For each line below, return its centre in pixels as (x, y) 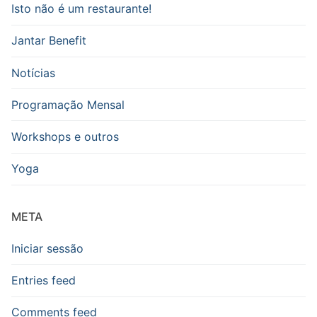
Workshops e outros (65, 136)
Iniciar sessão (47, 248)
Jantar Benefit (49, 41)
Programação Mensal (68, 104)
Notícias (33, 73)
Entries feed (44, 280)
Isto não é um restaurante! (81, 9)
